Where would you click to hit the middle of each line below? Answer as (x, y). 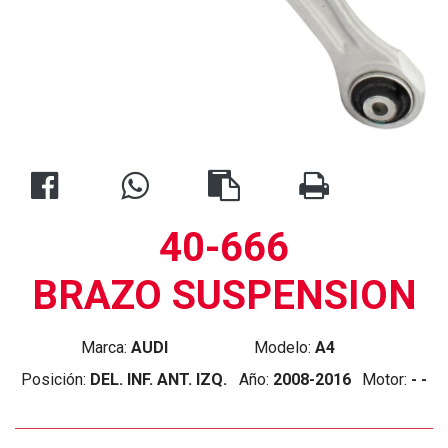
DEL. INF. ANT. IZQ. (158, 379)
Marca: (105, 347)
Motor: (386, 379)
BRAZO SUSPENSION (224, 295)
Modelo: (284, 347)
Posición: (55, 379)
